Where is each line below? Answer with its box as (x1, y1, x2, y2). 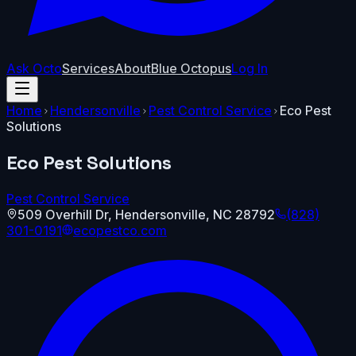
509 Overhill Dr (17, 206, 108, 222)
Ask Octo (6, 60, 62, 76)
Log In (231, 60, 268, 76)
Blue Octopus (151, 60, 231, 76)
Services (62, 60, 114, 76)
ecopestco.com (73, 222, 167, 238)
